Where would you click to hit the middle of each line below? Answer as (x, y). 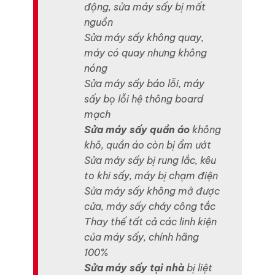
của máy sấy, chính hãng (142, 237)
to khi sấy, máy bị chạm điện (151, 176)
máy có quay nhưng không (146, 53)
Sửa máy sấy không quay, (144, 38)
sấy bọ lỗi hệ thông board (144, 99)
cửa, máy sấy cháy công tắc (150, 207)
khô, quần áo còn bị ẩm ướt (148, 145)
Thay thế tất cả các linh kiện (151, 222)
